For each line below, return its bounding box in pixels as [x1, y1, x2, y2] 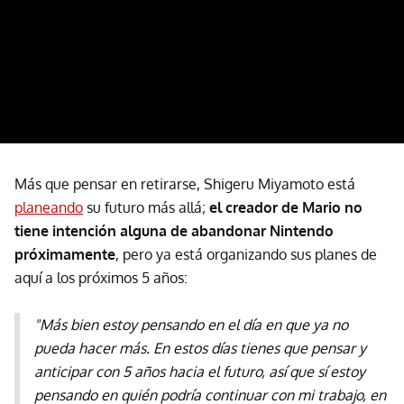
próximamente [14, 245, 115, 264]
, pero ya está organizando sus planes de [115, 245, 377, 264]
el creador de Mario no [209, 198, 363, 217]
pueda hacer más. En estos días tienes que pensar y [34, 339, 366, 358]
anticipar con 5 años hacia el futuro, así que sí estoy [34, 363, 365, 381]
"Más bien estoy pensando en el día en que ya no [34, 316, 348, 335]
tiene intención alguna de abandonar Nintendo [14, 222, 334, 241]
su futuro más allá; [83, 198, 209, 217]
